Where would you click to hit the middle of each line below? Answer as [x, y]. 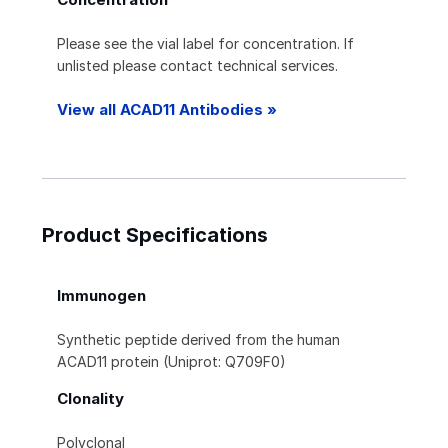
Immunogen [101, 296]
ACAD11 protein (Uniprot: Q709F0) [171, 362]
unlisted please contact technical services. [197, 66]
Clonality [90, 399]
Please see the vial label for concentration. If [205, 44]
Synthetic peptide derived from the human [198, 340]
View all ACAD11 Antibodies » [167, 110]
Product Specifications [155, 235]
